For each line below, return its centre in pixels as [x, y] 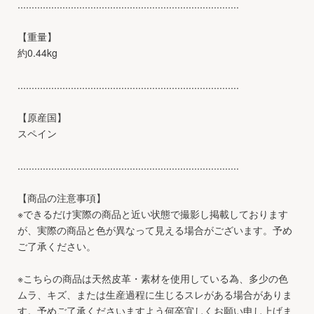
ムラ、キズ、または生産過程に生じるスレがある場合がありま [155, 294]
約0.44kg [37, 52]
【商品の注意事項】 [62, 197]
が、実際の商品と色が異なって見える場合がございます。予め [155, 230]
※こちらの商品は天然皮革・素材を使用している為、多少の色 [153, 278]
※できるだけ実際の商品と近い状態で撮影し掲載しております [153, 213]
